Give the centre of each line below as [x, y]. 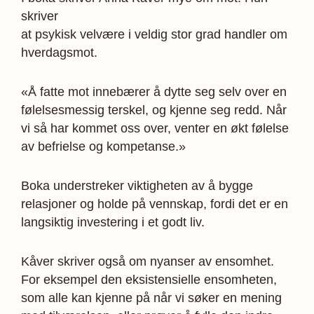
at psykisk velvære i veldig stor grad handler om [154, 34]
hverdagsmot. [59, 52]
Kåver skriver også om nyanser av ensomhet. [148, 261]
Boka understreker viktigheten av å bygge [137, 185]
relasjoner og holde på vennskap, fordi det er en [155, 204]
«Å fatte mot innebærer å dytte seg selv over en [154, 91]
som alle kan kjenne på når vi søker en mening [151, 298]
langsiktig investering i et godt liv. [113, 222]
